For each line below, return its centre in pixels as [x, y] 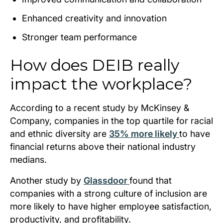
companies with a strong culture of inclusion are [109, 193]
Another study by [47, 180]
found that [151, 180]
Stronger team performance [79, 37]
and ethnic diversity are [59, 133]
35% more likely [144, 133]
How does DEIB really [95, 65]
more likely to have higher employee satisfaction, [111, 206]
